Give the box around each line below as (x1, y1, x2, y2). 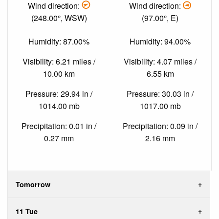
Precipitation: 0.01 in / (22, 120, 96, 131)
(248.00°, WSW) (31, 12, 87, 24)
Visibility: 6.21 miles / (22, 55, 95, 67)
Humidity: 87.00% (28, 35, 89, 47)
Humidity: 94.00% (130, 35, 191, 47)
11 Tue (16, 206, 38, 217)
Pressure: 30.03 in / (127, 88, 194, 99)
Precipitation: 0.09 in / (123, 120, 197, 131)
